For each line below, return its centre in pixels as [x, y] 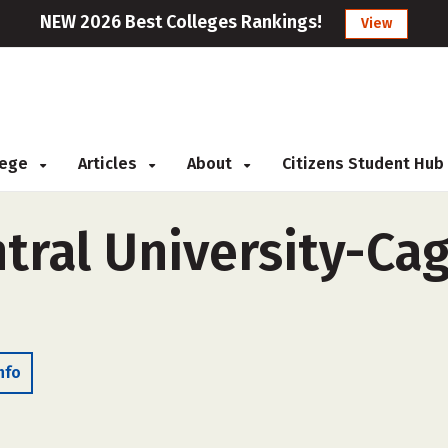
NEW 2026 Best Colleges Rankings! [181, 22]
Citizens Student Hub [363, 163]
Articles [109, 163]
